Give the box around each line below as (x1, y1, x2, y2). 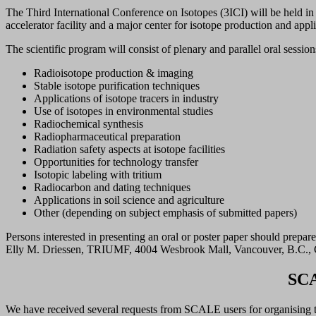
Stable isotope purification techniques (34, 80, 200, 92)
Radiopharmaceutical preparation (34, 130, 181, 143)
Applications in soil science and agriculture (34, 194, 224, 207)
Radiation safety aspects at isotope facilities (34, 143, 225, 156)
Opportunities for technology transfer (34, 156, 198, 169)
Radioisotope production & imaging (34, 67, 193, 80)
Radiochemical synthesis (34, 118, 143, 130)
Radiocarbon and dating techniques (34, 181, 190, 194)
